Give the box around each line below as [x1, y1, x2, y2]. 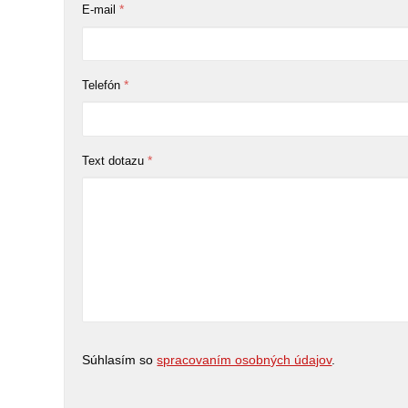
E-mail [82, 3, 117, 17]
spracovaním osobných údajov [157, 352, 332, 368]
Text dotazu [82, 153, 145, 168]
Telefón [82, 77, 121, 92]
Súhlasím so [82, 352, 158, 368]
